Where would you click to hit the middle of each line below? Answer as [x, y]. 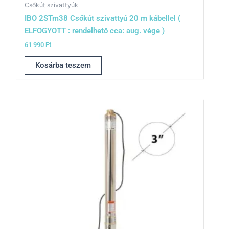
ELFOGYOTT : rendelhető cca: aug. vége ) [94, 31]
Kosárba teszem [63, 66]
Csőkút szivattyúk [51, 5]
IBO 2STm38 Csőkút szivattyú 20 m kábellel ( [102, 19]
